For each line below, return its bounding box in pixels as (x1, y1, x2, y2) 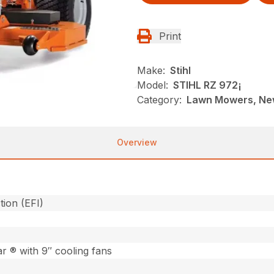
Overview (117, 136, 157, 147)
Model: (137, 78, 168, 91)
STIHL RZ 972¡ (173, 78, 242, 91)
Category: (137, 93, 182, 106)
